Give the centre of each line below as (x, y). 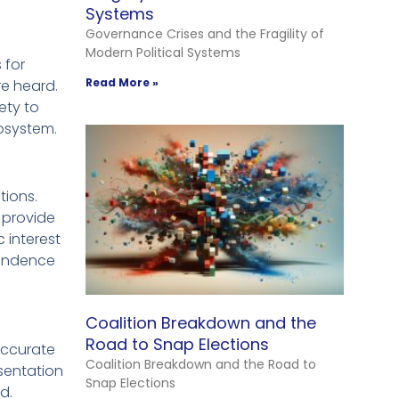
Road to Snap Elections (177, 345)
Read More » (122, 82)
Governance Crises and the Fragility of (205, 33)
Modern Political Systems (163, 52)
